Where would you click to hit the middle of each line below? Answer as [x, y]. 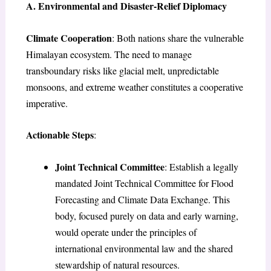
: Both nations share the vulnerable [178, 38]
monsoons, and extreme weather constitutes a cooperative [134, 87]
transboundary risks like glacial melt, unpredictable [122, 70]
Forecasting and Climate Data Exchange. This [142, 199]
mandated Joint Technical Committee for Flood [144, 183]
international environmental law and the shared [144, 248]
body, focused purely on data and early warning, [146, 215]
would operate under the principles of [126, 232]
